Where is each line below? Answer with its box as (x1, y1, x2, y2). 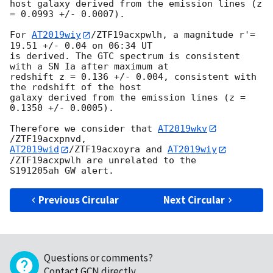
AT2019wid (10, 144, 59, 155)
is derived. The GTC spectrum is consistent (10, 50, 240, 62)
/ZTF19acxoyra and (69, 144, 168, 155)
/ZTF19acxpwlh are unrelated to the (10, 154, 202, 166)
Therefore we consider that (10, 122, 158, 134)
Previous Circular (38, 193, 119, 207)
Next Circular (163, 193, 225, 207)
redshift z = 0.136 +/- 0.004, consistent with (10, 71, 257, 82)
